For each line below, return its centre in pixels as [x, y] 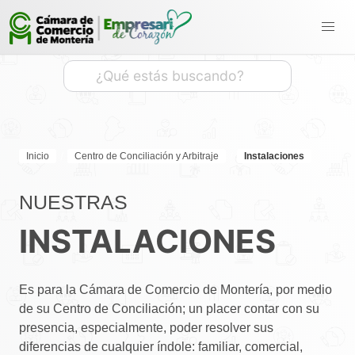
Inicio [38, 156]
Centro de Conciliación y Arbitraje [147, 156]
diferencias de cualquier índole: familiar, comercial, [161, 346]
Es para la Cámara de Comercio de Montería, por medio [176, 289]
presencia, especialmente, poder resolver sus [146, 327]
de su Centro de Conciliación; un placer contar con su [169, 308]
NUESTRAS [73, 202]
